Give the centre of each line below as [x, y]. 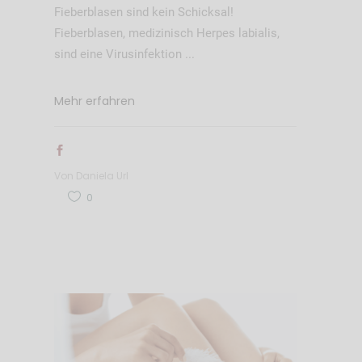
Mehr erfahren [94, 101]
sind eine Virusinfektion [119, 54]
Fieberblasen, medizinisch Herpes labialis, [166, 33]
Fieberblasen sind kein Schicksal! [143, 12]
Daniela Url [102, 175]
